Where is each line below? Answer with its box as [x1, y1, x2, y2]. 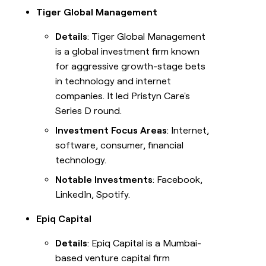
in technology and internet [55, 75, 172, 87]
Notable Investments [55, 174, 153, 186]
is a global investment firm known [55, 46, 200, 58]
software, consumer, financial [55, 140, 184, 151]
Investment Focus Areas [55, 125, 167, 137]
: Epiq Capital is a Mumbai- [87, 237, 202, 249]
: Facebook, [153, 174, 203, 186]
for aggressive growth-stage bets [55, 61, 206, 72]
